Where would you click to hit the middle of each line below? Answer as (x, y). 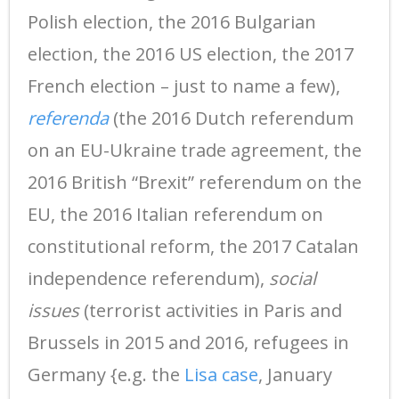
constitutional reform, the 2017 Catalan (193, 246)
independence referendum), (148, 278)
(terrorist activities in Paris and (211, 310)
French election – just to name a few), (184, 85)
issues (53, 310)
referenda (68, 118)
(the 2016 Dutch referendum (231, 118)
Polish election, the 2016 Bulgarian (172, 21)
